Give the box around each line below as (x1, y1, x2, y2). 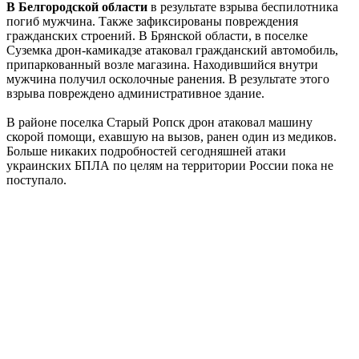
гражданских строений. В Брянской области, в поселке (6, 28, 308, 42)
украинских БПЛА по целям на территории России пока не (6, 158, 333, 172)
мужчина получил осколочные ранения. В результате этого (6, 71, 329, 86)
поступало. (6, 172, 67, 187)
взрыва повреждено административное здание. (6, 86, 264, 100)
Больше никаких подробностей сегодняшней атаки (6, 143, 286, 158)
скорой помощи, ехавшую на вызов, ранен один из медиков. (6, 129, 337, 143)
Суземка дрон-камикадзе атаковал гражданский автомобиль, (6, 42, 338, 57)
